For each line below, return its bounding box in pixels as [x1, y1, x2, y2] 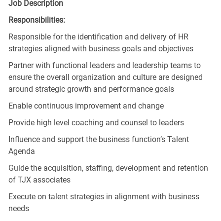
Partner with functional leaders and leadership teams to [8, 60, 201, 70]
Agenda [8, 146, 35, 156]
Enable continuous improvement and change [8, 101, 164, 110]
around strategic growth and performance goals [8, 84, 174, 94]
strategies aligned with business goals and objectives [8, 43, 193, 53]
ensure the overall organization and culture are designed [8, 72, 203, 82]
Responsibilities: [8, 15, 65, 25]
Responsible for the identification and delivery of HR [8, 32, 188, 41]
